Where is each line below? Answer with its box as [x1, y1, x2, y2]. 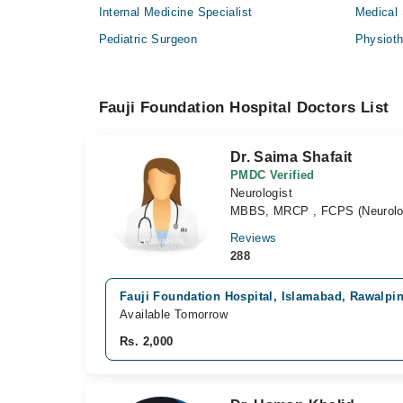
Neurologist [229, 186, 293, 200]
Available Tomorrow [120, 308, 228, 321]
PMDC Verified [229, 168, 315, 182]
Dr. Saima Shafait [229, 149, 353, 165]
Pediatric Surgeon [98, 32, 198, 46]
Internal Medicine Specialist [98, 5, 253, 19]
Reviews [229, 231, 277, 245]
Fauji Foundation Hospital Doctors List [98, 99, 390, 116]
